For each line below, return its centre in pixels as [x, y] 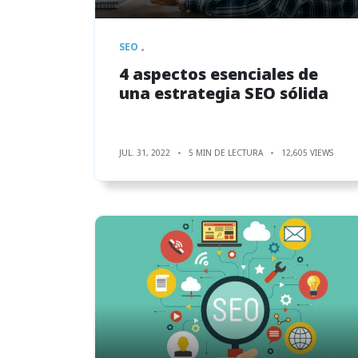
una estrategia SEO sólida [224, 93]
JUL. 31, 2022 [145, 152]
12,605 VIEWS [307, 152]
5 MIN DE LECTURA [226, 152]
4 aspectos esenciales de [219, 74]
